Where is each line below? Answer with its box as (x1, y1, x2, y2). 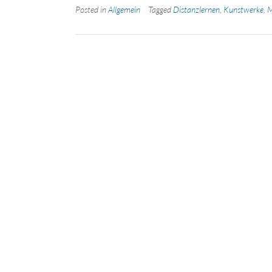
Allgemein (108, 4, 140, 15)
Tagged (148, 4, 173, 15)
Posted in (75, 4, 108, 15)
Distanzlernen (173, 4, 220, 15)
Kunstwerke (223, 4, 263, 15)
